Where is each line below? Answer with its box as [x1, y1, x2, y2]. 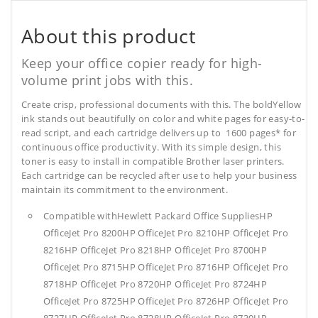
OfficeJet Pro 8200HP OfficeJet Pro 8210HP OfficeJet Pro [43, 226, 288, 240]
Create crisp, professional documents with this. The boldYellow [21, 98, 302, 111]
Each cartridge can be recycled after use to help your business [21, 169, 297, 182]
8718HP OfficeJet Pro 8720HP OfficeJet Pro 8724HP [43, 278, 268, 291]
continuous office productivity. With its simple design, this [21, 141, 281, 154]
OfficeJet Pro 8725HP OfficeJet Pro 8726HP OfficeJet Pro [43, 295, 288, 308]
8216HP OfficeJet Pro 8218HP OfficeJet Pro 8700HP [43, 243, 268, 257]
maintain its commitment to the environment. [21, 183, 229, 197]
